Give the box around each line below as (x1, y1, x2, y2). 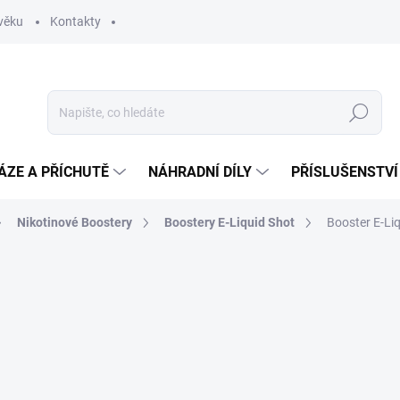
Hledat (340, 105, 378, 121)
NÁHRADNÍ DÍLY (148, 163, 252, 180)
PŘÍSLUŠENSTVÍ (291, 163, 398, 180)
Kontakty (50, 14, 101, 29)
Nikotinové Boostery (17, 215, 132, 229)
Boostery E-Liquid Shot (164, 215, 295, 229)
